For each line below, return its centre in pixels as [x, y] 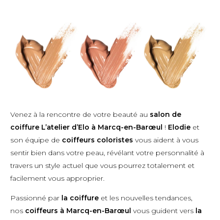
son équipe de [35, 140]
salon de [165, 115]
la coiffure [80, 198]
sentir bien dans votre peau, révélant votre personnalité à [107, 153]
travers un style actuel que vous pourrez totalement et [102, 166]
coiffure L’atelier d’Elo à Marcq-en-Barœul [86, 127]
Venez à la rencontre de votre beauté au [79, 115]
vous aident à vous [167, 140]
